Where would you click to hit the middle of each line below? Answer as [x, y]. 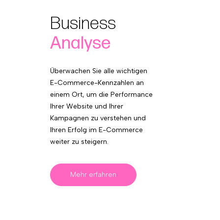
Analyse [80, 43]
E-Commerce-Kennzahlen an [97, 82]
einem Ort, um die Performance [101, 94]
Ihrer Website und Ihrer [86, 106]
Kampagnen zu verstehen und [98, 118]
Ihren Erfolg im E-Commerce [96, 130]
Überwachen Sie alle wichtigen [98, 71]
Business [83, 24]
